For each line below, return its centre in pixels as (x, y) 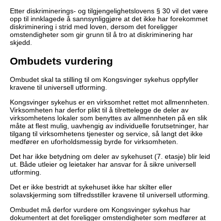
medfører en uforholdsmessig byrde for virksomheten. (94, 142)
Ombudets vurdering (61, 61)
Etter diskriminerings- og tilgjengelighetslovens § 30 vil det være (109, 11)
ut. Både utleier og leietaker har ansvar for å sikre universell (103, 165)
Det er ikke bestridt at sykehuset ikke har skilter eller (91, 187)
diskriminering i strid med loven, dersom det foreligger (94, 27)
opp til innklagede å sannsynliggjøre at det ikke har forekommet (109, 19)
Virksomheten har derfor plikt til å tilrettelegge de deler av (99, 110)
